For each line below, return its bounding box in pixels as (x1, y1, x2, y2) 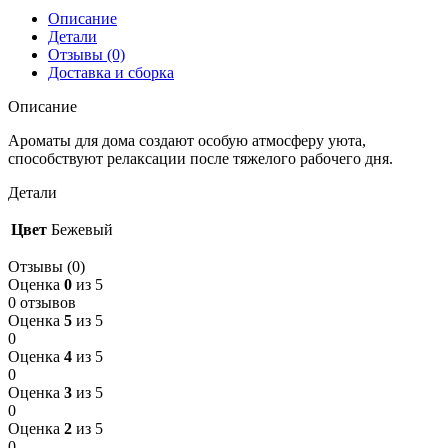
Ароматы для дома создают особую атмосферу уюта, (8, 131, 366, 149)
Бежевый (51, 220, 113, 238)
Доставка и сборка (48, 63, 174, 81)
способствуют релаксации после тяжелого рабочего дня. (8, 149, 393, 167)
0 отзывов (8, 293, 76, 311)
